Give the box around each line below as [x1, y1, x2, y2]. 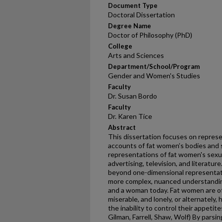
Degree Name [108, 22, 151, 30]
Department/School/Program [108, 62, 200, 70]
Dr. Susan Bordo [108, 92, 157, 100]
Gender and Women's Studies [108, 71, 200, 80]
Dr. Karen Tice [108, 112, 152, 120]
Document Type [108, 1, 158, 9]
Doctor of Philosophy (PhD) [108, 31, 192, 39]
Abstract [108, 123, 136, 131]
